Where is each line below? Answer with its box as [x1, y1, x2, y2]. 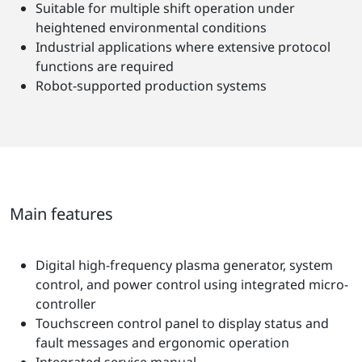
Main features [10, 202, 113, 225]
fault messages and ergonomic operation [36, 333, 289, 351]
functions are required [36, 57, 174, 75]
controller [36, 294, 96, 313]
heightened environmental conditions [36, 18, 267, 36]
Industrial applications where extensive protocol [36, 37, 330, 56]
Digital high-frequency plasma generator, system [36, 255, 333, 274]
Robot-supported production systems [36, 76, 267, 95]
